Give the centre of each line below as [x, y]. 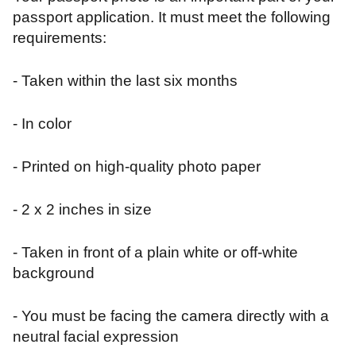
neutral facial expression [96, 337]
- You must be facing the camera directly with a [171, 316]
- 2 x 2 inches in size [82, 210]
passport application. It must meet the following [172, 17]
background [54, 273]
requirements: [60, 38]
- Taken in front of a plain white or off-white [155, 253]
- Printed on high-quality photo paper [137, 167]
